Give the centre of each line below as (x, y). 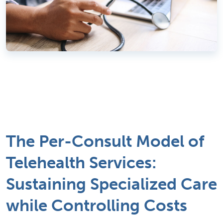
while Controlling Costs (97, 206)
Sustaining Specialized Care (111, 184)
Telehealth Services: (81, 163)
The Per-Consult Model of (105, 142)
